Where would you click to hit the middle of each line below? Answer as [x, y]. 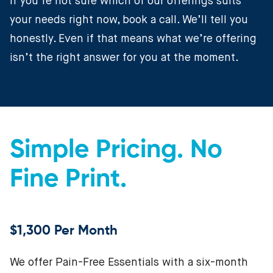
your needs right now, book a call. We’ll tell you [129, 20]
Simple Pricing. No [116, 151]
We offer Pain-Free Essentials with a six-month [129, 263]
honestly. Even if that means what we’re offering [133, 39]
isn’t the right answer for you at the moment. [124, 58]
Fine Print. [68, 180]
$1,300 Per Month [64, 231]
